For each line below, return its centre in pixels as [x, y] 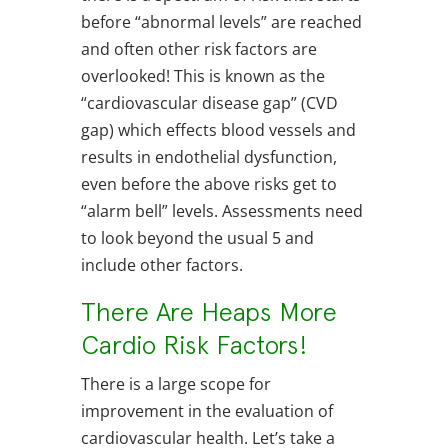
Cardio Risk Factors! [194, 345]
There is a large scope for [175, 384]
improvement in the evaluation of [206, 411]
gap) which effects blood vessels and [218, 130]
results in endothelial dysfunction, [208, 157]
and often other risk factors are [198, 49]
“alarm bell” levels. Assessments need [221, 211]
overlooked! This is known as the [202, 76]
